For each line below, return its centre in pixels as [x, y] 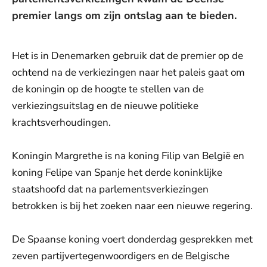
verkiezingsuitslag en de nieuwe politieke [105, 106]
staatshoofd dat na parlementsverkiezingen [110, 189]
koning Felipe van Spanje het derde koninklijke [117, 173]
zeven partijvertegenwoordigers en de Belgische [121, 256]
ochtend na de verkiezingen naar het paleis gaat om [128, 72]
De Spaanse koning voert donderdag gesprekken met [132, 239]
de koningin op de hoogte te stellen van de [108, 89]
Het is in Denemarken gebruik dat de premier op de [128, 56]
